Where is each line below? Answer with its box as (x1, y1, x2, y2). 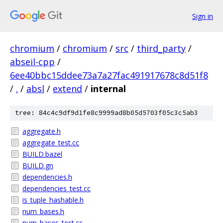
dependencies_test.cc (22, 184, 91, 193)
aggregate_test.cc (22, 138, 79, 147)
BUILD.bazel (22, 149, 62, 159)
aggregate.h (22, 126, 61, 136)
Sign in (192, 11, 213, 21)
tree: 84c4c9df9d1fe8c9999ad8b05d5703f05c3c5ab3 (15, 109, 198, 117)
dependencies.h (22, 172, 72, 182)
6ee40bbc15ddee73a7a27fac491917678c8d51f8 (10, 69, 208, 81)
